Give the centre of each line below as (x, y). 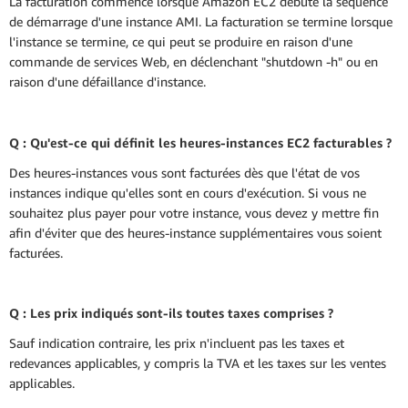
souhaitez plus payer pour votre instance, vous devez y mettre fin (194, 212)
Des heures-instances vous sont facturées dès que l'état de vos (184, 172)
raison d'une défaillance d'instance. (107, 82)
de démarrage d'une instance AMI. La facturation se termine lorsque (201, 22)
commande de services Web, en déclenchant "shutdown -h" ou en (194, 62)
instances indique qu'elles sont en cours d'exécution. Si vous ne (188, 192)
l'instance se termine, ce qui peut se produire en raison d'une (181, 42)
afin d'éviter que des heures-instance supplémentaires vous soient (195, 232)
